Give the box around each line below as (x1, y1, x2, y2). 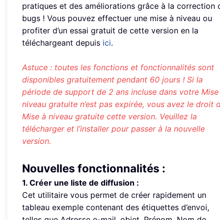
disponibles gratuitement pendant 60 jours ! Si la (22, 75, 203, 85)
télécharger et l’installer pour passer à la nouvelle (22, 124, 205, 134)
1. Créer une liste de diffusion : (22, 178, 139, 188)
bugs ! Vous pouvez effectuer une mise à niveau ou (22, 13, 212, 24)
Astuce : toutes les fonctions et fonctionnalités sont (22, 62, 214, 73)
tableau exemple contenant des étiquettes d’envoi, (22, 202, 209, 213)
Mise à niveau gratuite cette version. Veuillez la (22, 111, 197, 122)
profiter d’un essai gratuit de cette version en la (22, 26, 198, 36)
